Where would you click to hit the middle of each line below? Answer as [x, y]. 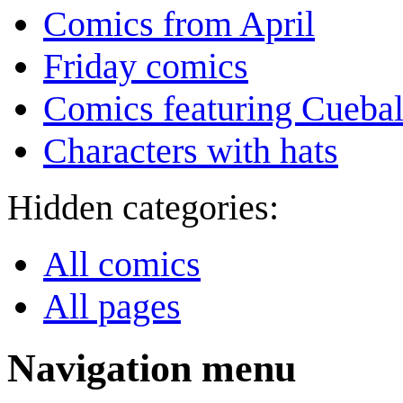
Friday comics [146, 67]
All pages [112, 307]
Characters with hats [191, 151]
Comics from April [179, 24]
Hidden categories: [143, 208]
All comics [122, 264]
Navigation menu [152, 369]
